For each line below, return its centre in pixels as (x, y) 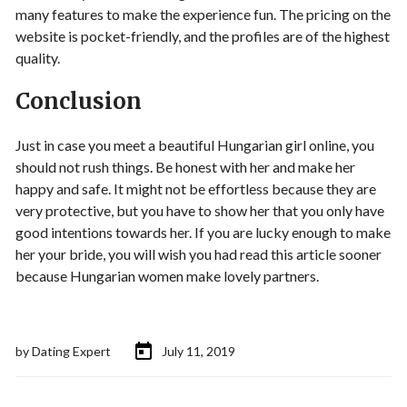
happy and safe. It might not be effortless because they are (196, 188)
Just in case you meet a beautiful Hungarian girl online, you (195, 144)
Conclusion (79, 101)
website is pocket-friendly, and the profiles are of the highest (203, 35)
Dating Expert (71, 352)
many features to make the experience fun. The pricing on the (203, 14)
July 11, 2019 (199, 352)
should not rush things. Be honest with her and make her (185, 166)
